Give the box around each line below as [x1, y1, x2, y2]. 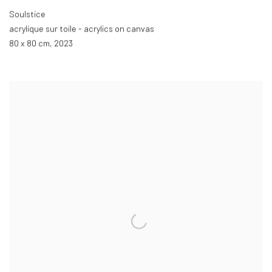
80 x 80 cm [9, 38, 50, 49]
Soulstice [9, 9, 46, 20]
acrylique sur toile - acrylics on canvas [9, 24, 154, 35]
